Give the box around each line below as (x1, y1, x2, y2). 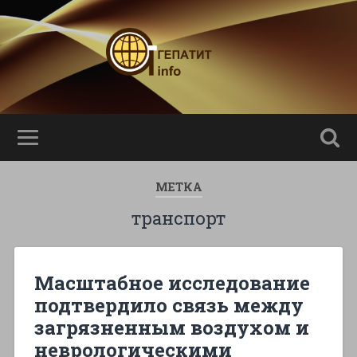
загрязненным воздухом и (33, 314, 309, 340)
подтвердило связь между (33, 292, 304, 318)
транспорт (131, 206, 226, 229)
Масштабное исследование (33, 269, 310, 296)
